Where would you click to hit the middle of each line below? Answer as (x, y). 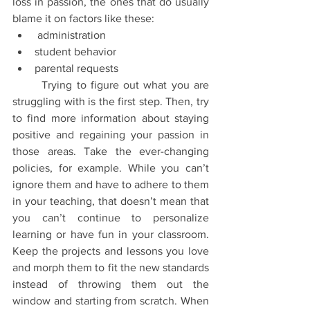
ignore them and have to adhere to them (111, 184)
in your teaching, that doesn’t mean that (111, 201)
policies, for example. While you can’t (111, 168)
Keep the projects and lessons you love (111, 251)
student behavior (75, 52)
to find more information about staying (111, 118)
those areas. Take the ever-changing (111, 151)
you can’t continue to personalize (111, 218)
